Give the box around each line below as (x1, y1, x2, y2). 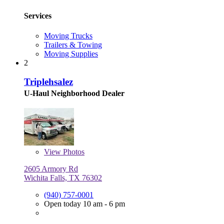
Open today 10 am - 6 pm (44, 199, 125, 208)
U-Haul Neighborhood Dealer (24, 89, 124, 98)
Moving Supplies (44, 49, 98, 58)
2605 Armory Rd (24, 164, 78, 173)
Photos (61, 147, 84, 156)
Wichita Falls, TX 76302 (24, 173, 102, 182)
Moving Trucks (44, 31, 92, 40)
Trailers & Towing (44, 40, 102, 49)
